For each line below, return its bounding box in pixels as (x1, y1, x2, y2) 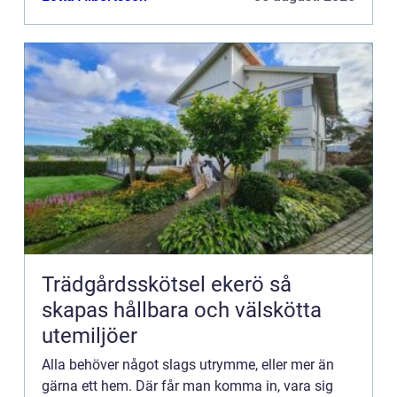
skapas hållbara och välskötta (42, 298, 322, 323)
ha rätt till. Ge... (42, 2, 136, 19)
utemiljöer (42, 323, 137, 349)
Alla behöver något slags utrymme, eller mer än (42, 356, 334, 374)
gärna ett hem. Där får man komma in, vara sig (42, 378, 333, 395)
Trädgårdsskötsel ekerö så (42, 272, 269, 298)
